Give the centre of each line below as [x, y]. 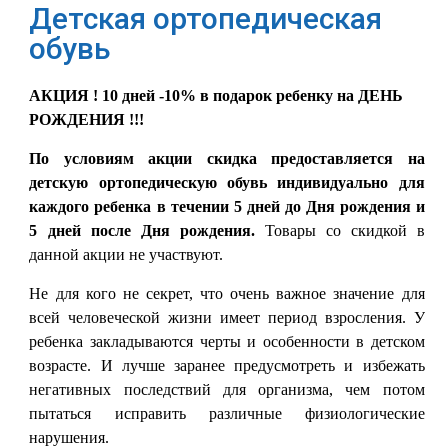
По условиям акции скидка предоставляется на [227, 158]
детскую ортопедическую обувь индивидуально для [227, 182]
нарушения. [69, 437]
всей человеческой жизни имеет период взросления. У [227, 317]
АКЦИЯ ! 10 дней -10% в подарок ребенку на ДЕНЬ [216, 95]
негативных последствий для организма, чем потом [227, 389]
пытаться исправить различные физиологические [227, 413]
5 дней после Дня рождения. [147, 230]
